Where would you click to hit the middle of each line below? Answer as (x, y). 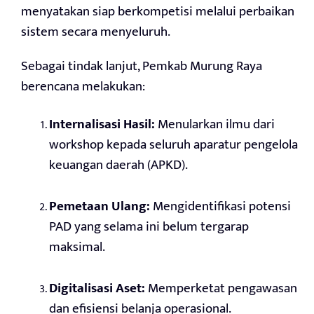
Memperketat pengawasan (221, 289)
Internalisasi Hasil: (102, 125)
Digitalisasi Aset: (97, 289)
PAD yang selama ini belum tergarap (149, 227)
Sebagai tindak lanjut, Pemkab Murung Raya (142, 67)
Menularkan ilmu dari (215, 125)
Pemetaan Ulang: (100, 207)
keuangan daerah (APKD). (118, 165)
